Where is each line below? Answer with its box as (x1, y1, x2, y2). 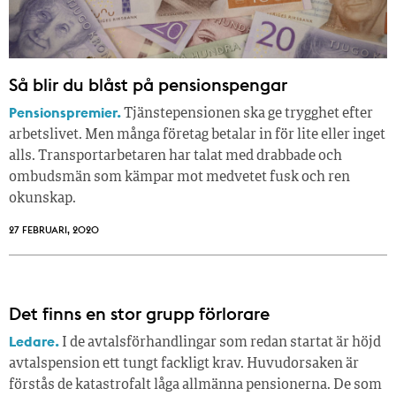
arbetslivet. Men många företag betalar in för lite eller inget (9, 128, 385, 143)
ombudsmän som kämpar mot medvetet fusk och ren (9, 171, 350, 186)
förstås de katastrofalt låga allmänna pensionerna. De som (9, 378, 382, 393)
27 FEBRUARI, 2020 (9, 224, 99, 237)
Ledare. (9, 332, 59, 351)
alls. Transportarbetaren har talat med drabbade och (9, 149, 342, 164)
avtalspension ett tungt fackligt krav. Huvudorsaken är (9, 357, 359, 372)
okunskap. (9, 192, 76, 207)
